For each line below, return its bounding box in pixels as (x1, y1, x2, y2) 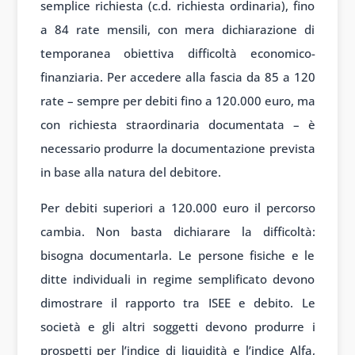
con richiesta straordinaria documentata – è (40, 116, 315, 133)
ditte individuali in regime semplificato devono (40, 271, 315, 288)
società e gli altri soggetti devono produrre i (40, 319, 315, 335)
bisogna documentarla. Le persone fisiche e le (40, 247, 315, 264)
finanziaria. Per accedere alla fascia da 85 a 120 (40, 69, 315, 86)
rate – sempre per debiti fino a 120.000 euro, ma (40, 93, 315, 109)
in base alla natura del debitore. (40, 164, 221, 181)
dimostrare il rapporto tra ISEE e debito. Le (40, 295, 315, 311)
